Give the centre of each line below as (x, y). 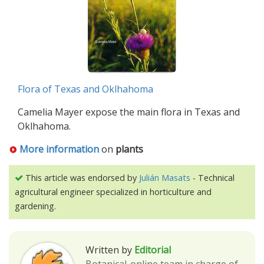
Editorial (153, 250)
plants (129, 149)
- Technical (212, 177)
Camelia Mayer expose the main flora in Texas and (129, 112)
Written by (109, 250)
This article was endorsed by (81, 177)
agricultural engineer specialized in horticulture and (113, 192)
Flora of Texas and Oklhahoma (85, 89)
